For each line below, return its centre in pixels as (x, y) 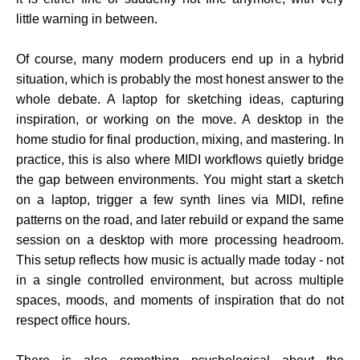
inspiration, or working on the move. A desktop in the (180, 120)
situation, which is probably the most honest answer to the (180, 80)
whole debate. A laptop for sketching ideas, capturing (180, 100)
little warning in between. (87, 19)
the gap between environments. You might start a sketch (180, 180)
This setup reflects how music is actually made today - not (180, 260)
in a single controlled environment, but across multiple (180, 280)
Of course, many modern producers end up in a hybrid (180, 59)
